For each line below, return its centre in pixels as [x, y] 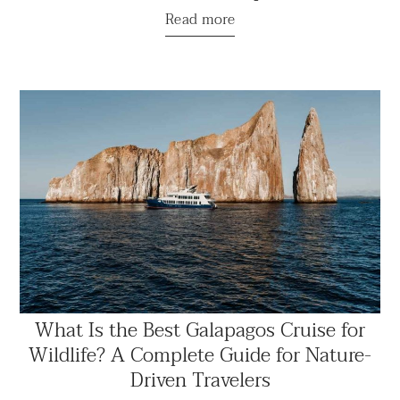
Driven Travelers [200, 380]
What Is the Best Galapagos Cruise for [200, 330]
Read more [200, 19]
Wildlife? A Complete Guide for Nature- [200, 355]
